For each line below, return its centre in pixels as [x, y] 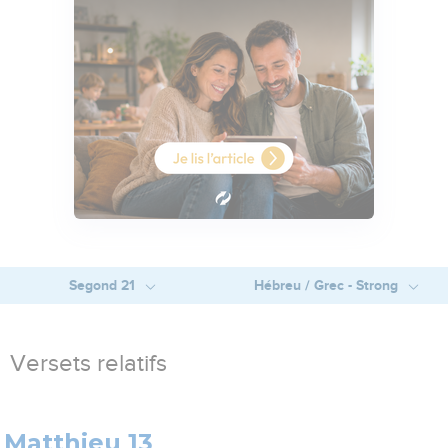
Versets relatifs [88, 364]
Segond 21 [103, 285]
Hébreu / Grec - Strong [327, 285]
